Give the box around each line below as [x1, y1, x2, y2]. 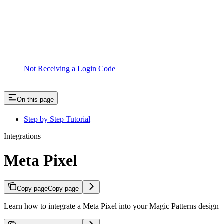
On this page [17, 95, 54, 103]
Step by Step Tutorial [24, 114, 90, 123]
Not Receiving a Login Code [24, 64, 115, 73]
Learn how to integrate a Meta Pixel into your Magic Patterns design [4, 202, 219, 211]
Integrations [4, 131, 41, 140]
